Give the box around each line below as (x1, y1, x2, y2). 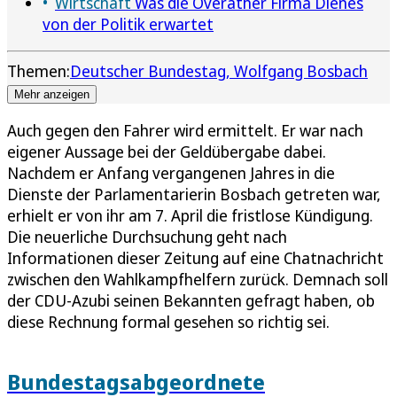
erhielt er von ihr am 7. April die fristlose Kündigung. (7, 204, 373, 226)
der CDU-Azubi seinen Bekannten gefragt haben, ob (7, 289, 375, 311)
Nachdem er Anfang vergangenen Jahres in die (7, 161, 335, 183)
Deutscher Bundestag (70, 59, 226, 82)
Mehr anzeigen (14, 87, 90, 101)
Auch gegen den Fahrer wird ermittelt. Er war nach (7, 119, 363, 141)
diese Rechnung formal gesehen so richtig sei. (7, 310, 330, 332)
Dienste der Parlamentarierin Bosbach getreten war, (7, 183, 381, 205)
